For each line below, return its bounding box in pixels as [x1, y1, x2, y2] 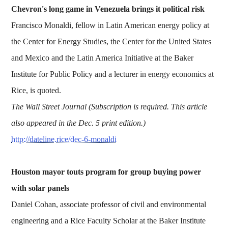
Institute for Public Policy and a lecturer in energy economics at [11, 69, 214, 78]
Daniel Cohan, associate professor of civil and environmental [11, 199, 207, 209]
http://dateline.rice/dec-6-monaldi [11, 134, 117, 144]
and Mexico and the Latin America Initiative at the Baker [11, 53, 194, 62]
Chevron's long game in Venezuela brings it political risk [11, 4, 205, 13]
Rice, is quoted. [11, 85, 62, 95]
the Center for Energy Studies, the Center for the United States [11, 37, 212, 46]
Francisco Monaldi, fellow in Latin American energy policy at [11, 20, 210, 30]
